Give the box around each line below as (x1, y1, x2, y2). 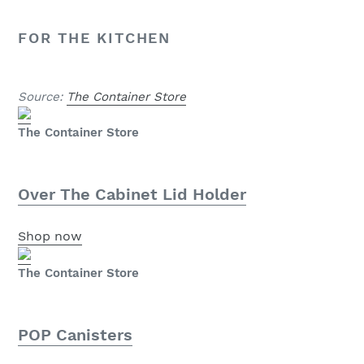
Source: (18, 89, 67, 105)
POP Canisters (18, 324, 132, 344)
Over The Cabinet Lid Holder (18, 184, 246, 205)
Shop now (18, 227, 82, 244)
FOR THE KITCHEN (18, 28, 171, 46)
